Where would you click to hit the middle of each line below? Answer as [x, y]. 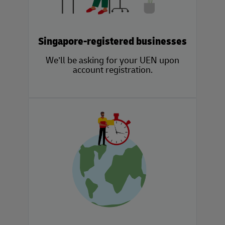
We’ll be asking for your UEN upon [113, 61]
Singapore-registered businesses [113, 42]
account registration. [113, 70]
